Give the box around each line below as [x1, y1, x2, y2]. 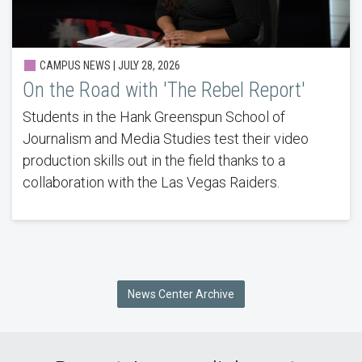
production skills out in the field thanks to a [22, 152, 285, 170]
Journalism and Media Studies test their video [22, 130, 309, 148]
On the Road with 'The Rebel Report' [22, 78, 305, 103]
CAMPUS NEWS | [36, 59, 118, 73]
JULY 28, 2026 [117, 59, 180, 73]
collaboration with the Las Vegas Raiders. [22, 174, 280, 192]
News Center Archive [128, 287, 234, 301]
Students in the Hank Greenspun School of [22, 108, 285, 126]
